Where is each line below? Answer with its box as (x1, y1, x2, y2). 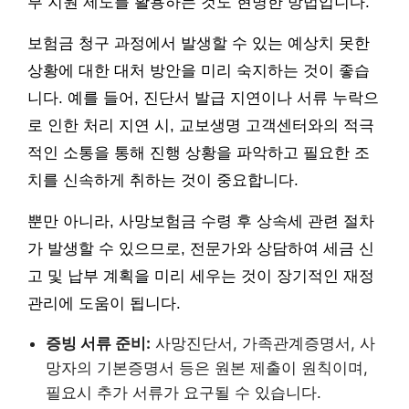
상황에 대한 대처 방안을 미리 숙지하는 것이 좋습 (27, 62, 370, 80)
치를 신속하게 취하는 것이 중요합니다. (27, 172, 299, 190)
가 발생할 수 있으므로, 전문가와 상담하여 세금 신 (27, 240, 374, 258)
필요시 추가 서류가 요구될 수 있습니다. (46, 383, 321, 403)
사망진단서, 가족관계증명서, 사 (151, 334, 375, 353)
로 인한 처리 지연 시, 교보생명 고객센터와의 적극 (27, 117, 374, 135)
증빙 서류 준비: (46, 334, 151, 353)
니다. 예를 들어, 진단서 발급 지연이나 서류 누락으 (27, 89, 379, 108)
